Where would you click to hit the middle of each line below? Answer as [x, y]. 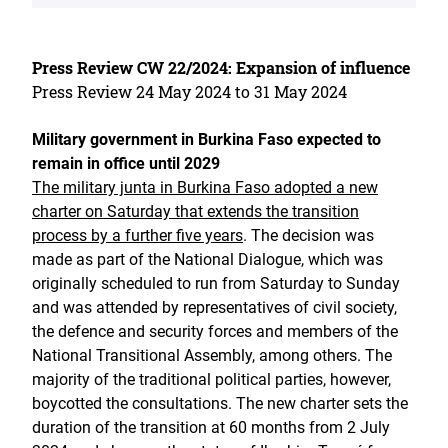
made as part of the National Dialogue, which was [207, 259]
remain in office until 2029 [126, 163]
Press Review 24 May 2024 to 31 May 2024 [189, 91]
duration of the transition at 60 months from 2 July [211, 427]
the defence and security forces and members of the [215, 331]
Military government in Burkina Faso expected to [206, 139]
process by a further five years [137, 235]
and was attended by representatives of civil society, [214, 307]
